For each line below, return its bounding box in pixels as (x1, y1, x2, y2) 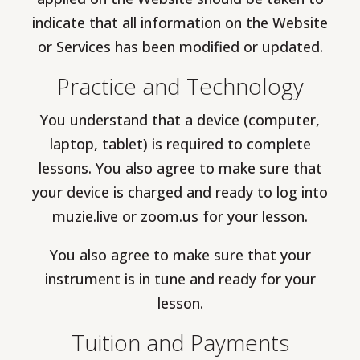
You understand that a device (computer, (40, 110, 320, 130)
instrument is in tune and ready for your (44, 269, 316, 289)
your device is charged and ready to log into (32, 182, 328, 202)
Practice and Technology (56, 71, 304, 102)
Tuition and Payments (71, 327, 289, 358)
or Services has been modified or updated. (37, 37, 323, 57)
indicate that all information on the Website (32, 13, 328, 33)
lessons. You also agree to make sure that (38, 158, 322, 178)
